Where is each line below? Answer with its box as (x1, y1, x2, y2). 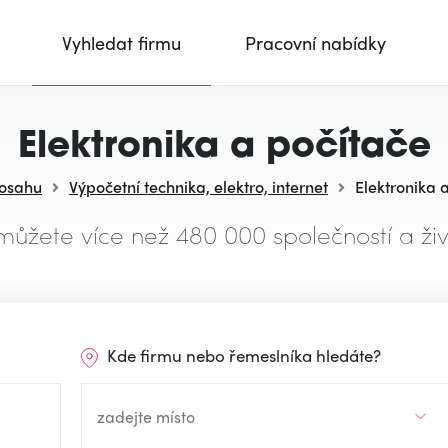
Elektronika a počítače (17, 130, 431, 166)
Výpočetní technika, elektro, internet (69, 175, 328, 198)
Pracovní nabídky (245, 30, 386, 55)
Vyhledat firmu (62, 30, 181, 55)
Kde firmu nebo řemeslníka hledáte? (102, 343, 381, 367)
